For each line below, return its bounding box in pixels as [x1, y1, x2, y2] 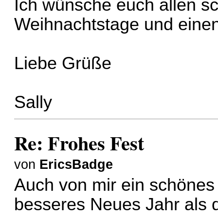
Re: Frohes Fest [14, 128, 145, 157]
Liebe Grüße [14, 53, 112, 73]
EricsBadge [39, 157, 113, 172]
